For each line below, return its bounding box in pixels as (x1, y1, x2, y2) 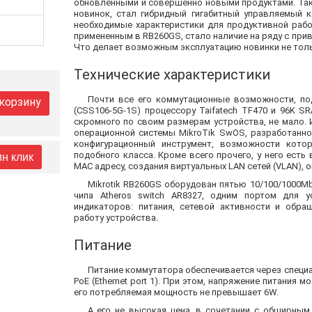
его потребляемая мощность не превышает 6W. (74, 286, 279, 297)
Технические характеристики (74, 65, 270, 83)
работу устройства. (74, 212, 158, 223)
